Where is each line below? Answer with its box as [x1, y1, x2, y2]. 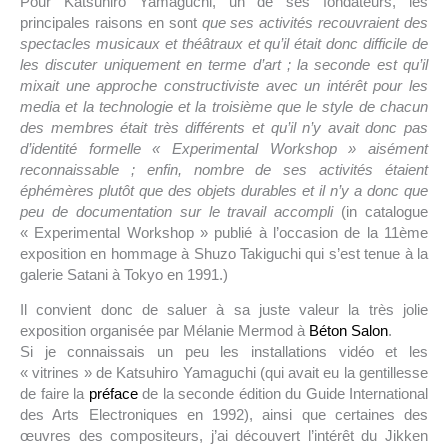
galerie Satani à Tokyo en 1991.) [20, 265, 228, 283]
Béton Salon [309, 321, 388, 339]
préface [88, 384, 142, 402]
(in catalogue [341, 202, 428, 220]
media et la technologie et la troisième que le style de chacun [20, 97, 428, 115]
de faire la [20, 384, 89, 402]
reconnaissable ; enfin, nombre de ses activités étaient [20, 160, 428, 178]
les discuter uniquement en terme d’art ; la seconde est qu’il [20, 55, 428, 73]
